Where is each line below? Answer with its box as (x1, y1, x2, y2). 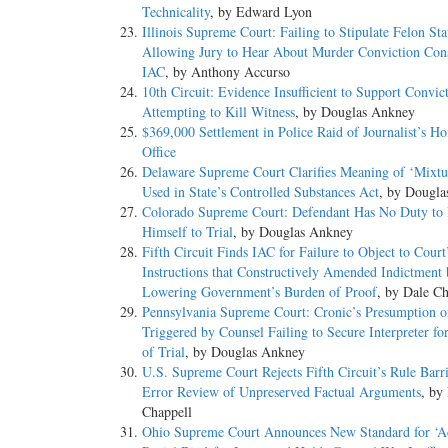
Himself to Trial (142, 222, 233, 242)
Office (142, 142, 176, 162)
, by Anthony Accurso (165, 62, 290, 82)
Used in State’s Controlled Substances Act (142, 182, 379, 202)
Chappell (142, 402, 192, 422)
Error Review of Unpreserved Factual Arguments (142, 382, 421, 402)
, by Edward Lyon (210, 2, 312, 22)
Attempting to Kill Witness (142, 102, 295, 122)
